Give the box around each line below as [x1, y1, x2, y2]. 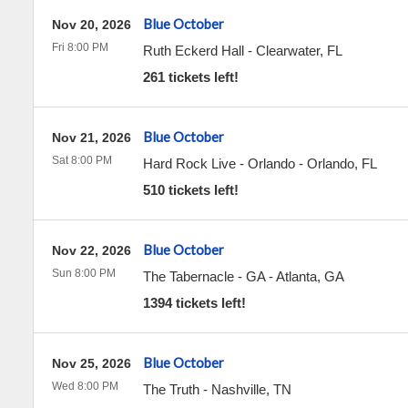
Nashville [210, 382, 266, 397]
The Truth [142, 382, 199, 397]
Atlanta [275, 269, 317, 284]
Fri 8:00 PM [51, 41, 108, 54]
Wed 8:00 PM [51, 380, 118, 393]
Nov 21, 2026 [51, 130, 131, 145]
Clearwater [255, 43, 320, 58]
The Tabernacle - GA [142, 269, 265, 284]
